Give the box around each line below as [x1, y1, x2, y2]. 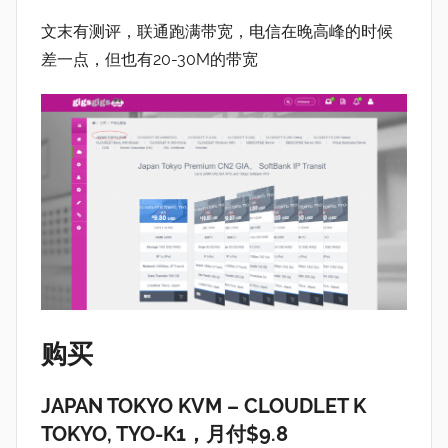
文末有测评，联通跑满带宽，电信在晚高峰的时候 [41, 21, 393, 41]
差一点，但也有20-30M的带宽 [41, 49, 258, 69]
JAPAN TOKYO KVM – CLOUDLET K [41, 394, 366, 419]
